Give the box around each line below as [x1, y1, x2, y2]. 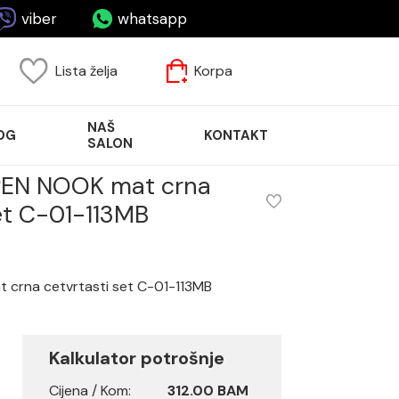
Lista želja [55, 61, 118, 81]
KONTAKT [204, 126, 268, 144]
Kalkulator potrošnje [49, 346, 224, 370]
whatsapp [117, 8, 187, 28]
